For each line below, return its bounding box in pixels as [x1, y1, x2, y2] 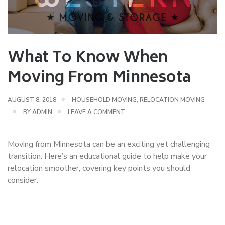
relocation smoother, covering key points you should [8, 163, 190, 174]
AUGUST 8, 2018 [8, 96, 56, 104]
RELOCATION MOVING [140, 96, 205, 104]
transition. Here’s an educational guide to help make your [8, 151, 207, 162]
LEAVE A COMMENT [68, 108, 125, 117]
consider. [8, 175, 38, 186]
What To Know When [8, 45, 168, 72]
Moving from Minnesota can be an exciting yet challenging [8, 139, 210, 150]
